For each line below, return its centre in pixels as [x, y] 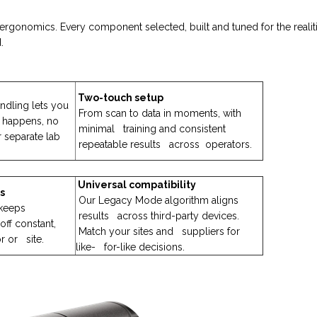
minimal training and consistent [152, 129]
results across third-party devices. [159, 216]
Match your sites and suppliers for [158, 231]
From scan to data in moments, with [160, 113]
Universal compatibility [136, 185]
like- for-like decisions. [130, 247]
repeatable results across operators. [164, 144]
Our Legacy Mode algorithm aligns [158, 200]
